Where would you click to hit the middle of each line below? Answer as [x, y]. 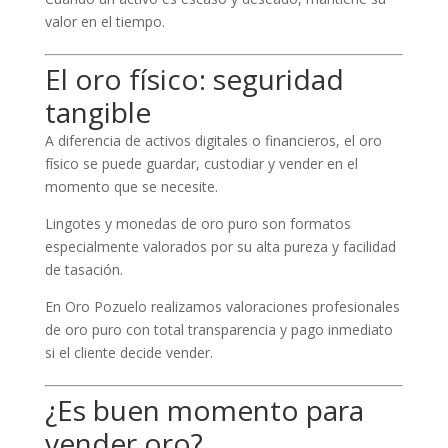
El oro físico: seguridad [194, 79]
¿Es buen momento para [204, 410]
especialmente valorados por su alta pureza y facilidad [220, 246]
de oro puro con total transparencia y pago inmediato [218, 329]
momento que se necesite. [131, 186]
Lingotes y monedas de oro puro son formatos [197, 223]
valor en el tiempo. [104, 21]
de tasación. [83, 269]
